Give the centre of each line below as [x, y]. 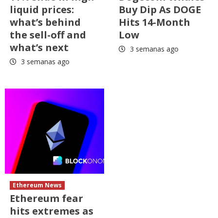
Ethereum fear [46, 198]
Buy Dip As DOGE [160, 9]
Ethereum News [37, 185]
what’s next [39, 47]
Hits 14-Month [154, 22]
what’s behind [45, 22]
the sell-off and [48, 35]
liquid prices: [42, 9]
